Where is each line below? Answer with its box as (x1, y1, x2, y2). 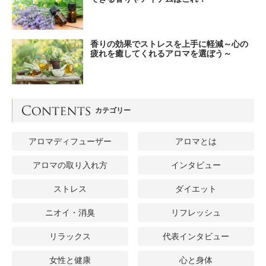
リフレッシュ (171, 208, 221, 218)
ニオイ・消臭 (45, 208, 95, 218)
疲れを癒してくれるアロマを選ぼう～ (90, 49, 232, 59)
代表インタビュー (163, 232, 230, 242)
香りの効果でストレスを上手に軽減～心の (90, 39, 248, 49)
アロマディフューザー (28, 137, 112, 147)
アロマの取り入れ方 (32, 160, 107, 170)
